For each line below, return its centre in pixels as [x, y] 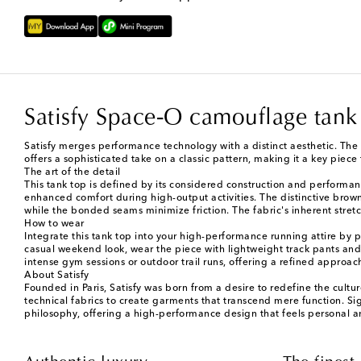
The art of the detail [73, 173]
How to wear [54, 224]
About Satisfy [57, 276]
